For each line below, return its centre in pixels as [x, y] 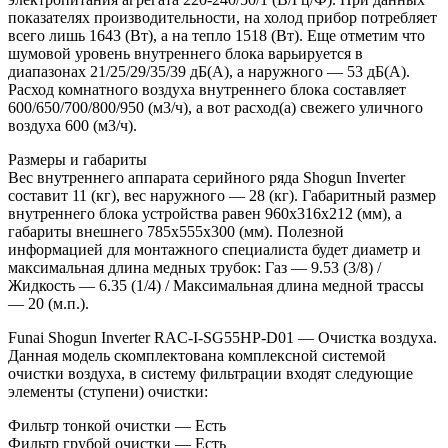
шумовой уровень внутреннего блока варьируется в [185, 53]
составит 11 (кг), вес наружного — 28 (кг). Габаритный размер [222, 195]
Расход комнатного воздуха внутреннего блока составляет [207, 89]
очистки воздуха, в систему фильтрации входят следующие [210, 373]
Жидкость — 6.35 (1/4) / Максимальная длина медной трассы [216, 285]
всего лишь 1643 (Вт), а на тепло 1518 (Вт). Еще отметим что [216, 35]
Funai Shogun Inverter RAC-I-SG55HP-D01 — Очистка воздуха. [222, 337]
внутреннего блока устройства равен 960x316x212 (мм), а [205, 213]
